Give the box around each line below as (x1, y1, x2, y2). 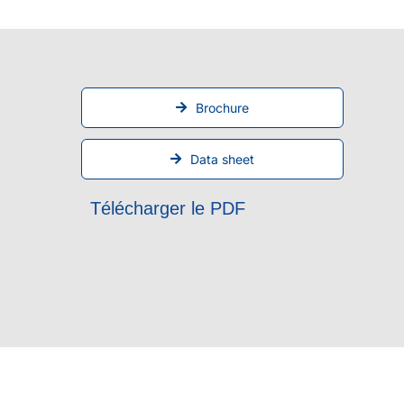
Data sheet (190, 151, 255, 167)
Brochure (196, 99, 250, 115)
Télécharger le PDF (90, 197, 246, 218)
